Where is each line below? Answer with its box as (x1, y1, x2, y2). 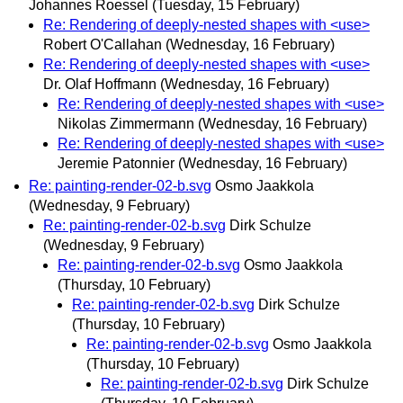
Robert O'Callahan (43, 36, 162, 52)
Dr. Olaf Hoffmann (43, 76, 157, 92)
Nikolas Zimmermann (58, 115, 194, 131)
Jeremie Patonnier (58, 155, 175, 171)
